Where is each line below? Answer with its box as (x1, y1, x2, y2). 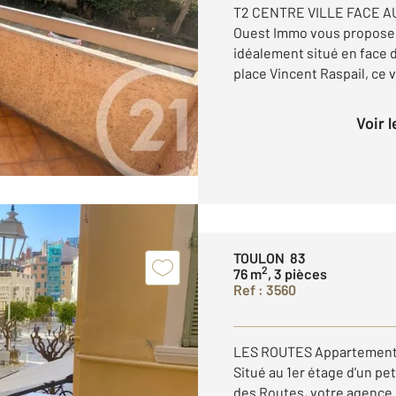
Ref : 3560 (233, 281, 296, 298)
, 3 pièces (268, 265, 327, 282)
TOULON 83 (233, 249, 306, 266)
